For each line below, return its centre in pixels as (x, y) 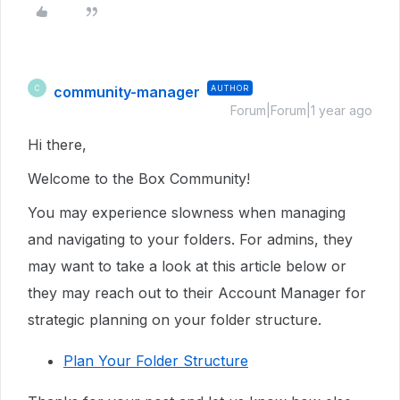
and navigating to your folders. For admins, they (190, 239)
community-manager (127, 92)
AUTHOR (230, 88)
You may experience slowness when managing (187, 212)
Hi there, (59, 145)
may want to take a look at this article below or (187, 266)
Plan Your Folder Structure (156, 361)
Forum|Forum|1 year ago (301, 110)
